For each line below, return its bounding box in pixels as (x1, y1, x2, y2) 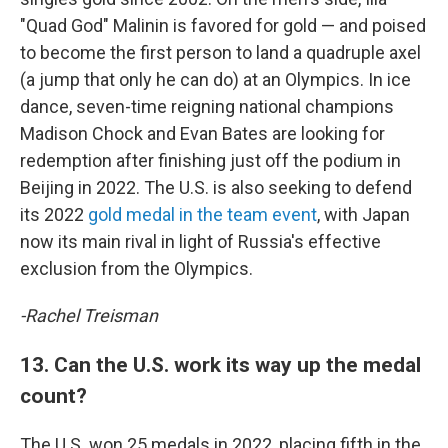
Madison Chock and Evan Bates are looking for (20, 123, 385, 144)
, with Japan (317, 204, 410, 225)
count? (20, 383, 92, 408)
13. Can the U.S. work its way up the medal (20, 352, 421, 377)
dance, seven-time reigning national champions (20, 96, 394, 117)
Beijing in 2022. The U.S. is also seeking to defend (20, 177, 412, 198)
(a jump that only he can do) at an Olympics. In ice (20, 69, 411, 90)
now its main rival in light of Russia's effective (20, 231, 381, 252)
